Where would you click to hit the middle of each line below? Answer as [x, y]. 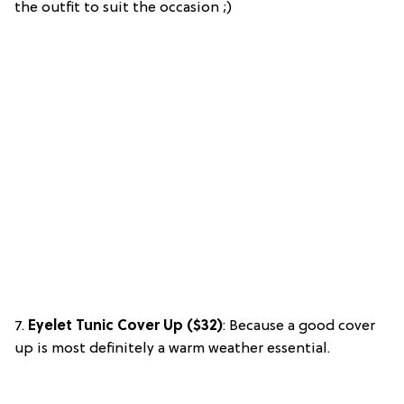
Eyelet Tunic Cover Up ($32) [124, 326]
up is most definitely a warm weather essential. [172, 349]
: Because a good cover [299, 326]
